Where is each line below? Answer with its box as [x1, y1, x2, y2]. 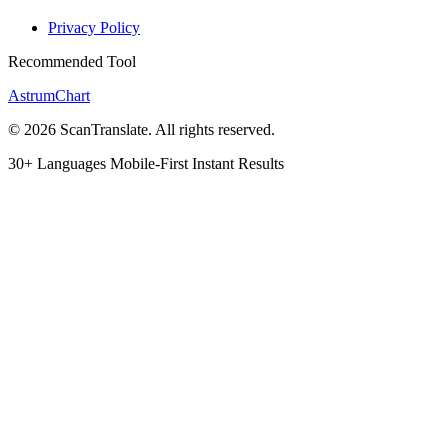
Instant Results [192, 155, 284, 173]
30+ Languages [8, 155, 110, 173]
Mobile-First [110, 155, 192, 173]
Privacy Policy [48, 19, 140, 37]
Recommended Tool [8, 53, 136, 71]
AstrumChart [8, 87, 90, 105]
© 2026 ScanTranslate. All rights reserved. [8, 121, 275, 139]
